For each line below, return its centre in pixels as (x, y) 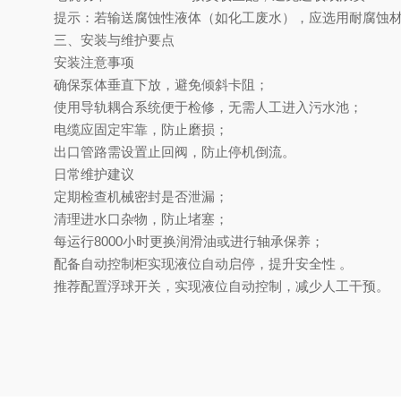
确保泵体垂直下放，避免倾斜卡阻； (161, 85)
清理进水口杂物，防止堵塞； (141, 219)
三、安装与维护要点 (114, 40)
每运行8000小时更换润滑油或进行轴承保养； (189, 241)
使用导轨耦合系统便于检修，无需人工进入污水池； (208, 107)
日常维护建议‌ (94, 174)
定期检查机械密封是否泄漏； (141, 196)
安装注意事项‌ (94, 62)
